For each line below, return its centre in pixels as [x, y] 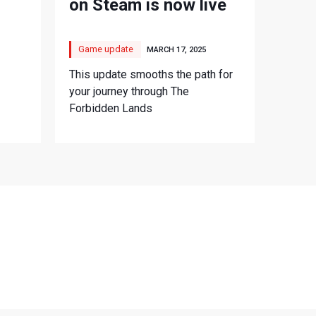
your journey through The [129, 91]
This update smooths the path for [151, 74]
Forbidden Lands [111, 108]
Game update [106, 49]
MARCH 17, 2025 [177, 50]
